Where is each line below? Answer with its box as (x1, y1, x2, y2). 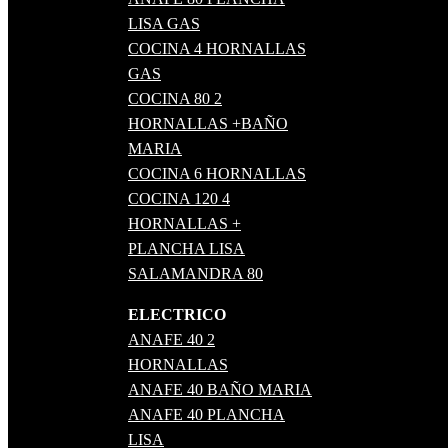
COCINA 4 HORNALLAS (128, 40, 306, 58)
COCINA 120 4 (128, 190, 230, 208)
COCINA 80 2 (128, 90, 222, 108)
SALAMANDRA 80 (128, 265, 263, 283)
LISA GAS (128, 15, 200, 33)
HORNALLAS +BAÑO (128, 115, 288, 133)
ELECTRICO (128, 306, 226, 324)
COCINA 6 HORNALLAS (128, 165, 306, 183)
